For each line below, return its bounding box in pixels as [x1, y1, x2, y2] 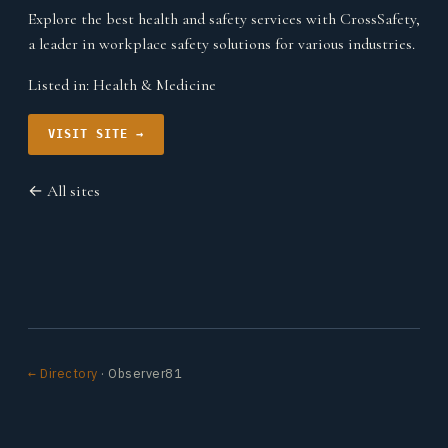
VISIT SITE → [48, 127, 144, 141]
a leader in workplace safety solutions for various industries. [28, 34, 415, 54]
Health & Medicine [93, 75, 216, 95]
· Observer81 [97, 365, 182, 381]
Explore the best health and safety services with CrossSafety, [28, 9, 420, 29]
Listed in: [28, 75, 93, 95]
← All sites [28, 181, 100, 201]
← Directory [28, 365, 98, 381]
